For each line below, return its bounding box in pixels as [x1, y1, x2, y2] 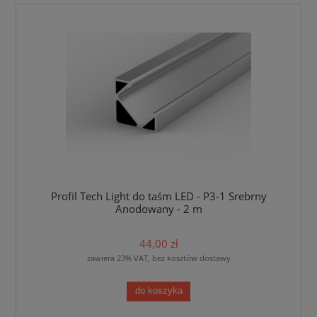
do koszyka [134, 286, 183, 296]
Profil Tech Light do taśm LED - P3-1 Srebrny [50, 189, 267, 204]
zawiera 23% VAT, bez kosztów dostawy [86, 252, 231, 263]
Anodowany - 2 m [115, 202, 202, 217]
